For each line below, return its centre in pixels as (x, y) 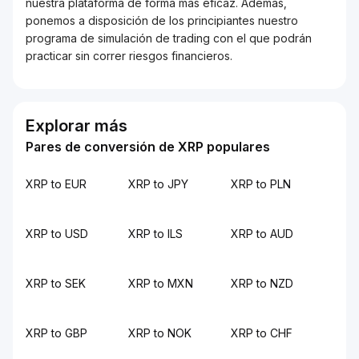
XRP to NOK (160, 333)
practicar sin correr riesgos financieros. (129, 56)
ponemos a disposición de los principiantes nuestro (162, 20)
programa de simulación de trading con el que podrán (169, 38)
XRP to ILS (155, 234)
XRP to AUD (262, 234)
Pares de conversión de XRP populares (148, 147)
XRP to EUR (56, 184)
